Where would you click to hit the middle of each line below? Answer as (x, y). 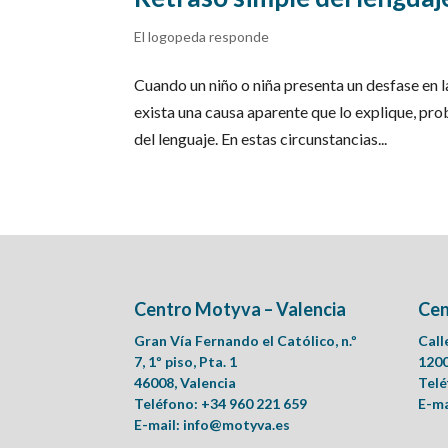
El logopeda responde (202, 36)
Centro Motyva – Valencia (240, 309)
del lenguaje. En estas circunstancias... (261, 138)
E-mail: (159, 425)
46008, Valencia (185, 383)
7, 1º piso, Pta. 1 (186, 362)
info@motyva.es (237, 425)
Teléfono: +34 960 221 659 (221, 404)
